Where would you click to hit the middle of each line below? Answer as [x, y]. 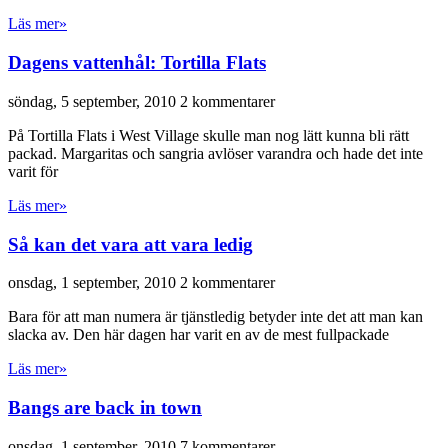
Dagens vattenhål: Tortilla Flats [137, 63]
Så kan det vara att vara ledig [130, 244]
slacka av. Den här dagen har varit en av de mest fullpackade [198, 335]
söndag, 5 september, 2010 [94, 101]
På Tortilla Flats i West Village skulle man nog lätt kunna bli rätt [208, 135]
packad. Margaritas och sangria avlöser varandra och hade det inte [215, 153]
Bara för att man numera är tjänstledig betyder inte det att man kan [215, 317]
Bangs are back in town [105, 408]
